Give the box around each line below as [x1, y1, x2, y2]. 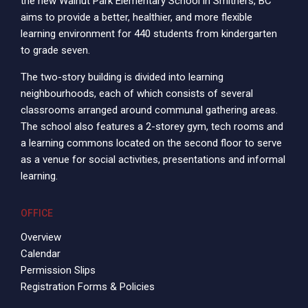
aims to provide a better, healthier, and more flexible [21, 10, 252, 23]
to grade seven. [21, 43, 90, 56]
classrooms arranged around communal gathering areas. [21, 103, 278, 116]
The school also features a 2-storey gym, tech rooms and [21, 120, 283, 133]
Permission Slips [21, 263, 96, 276]
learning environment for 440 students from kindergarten [21, 27, 277, 40]
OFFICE [21, 207, 53, 219]
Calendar [21, 247, 60, 260]
